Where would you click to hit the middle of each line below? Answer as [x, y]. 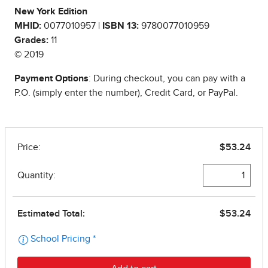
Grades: [31, 40]
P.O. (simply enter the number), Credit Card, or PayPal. [126, 93]
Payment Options [51, 79]
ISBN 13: [121, 26]
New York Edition [51, 12]
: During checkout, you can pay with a [167, 79]
